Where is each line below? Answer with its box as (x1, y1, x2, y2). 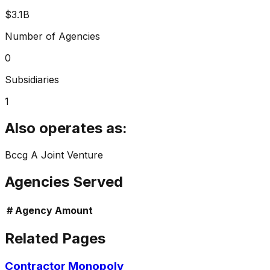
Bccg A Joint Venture (5, 148, 103, 161)
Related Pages (5, 230, 105, 248)
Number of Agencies (5, 30, 100, 42)
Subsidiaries (5, 73, 59, 86)
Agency (15, 204, 52, 216)
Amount (55, 204, 93, 216)
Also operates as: (5, 119, 127, 137)
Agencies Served (5, 172, 123, 190)
